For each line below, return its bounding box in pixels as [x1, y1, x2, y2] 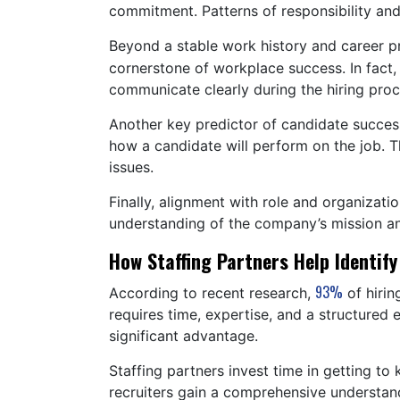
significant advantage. [109, 326, 262, 345]
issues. [109, 157, 158, 176]
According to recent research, [109, 283, 315, 302]
